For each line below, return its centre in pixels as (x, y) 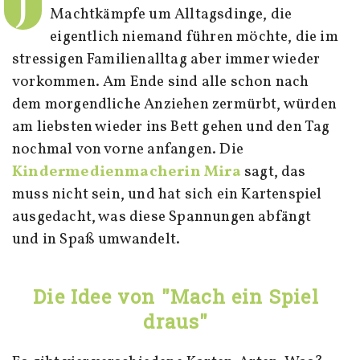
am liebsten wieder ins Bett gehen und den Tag (171, 127)
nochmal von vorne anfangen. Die (128, 149)
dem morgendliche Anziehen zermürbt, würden (174, 104)
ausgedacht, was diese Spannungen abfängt (162, 217)
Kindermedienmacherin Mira (127, 172)
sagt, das (273, 172)
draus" (176, 321)
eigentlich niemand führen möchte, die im (194, 37)
